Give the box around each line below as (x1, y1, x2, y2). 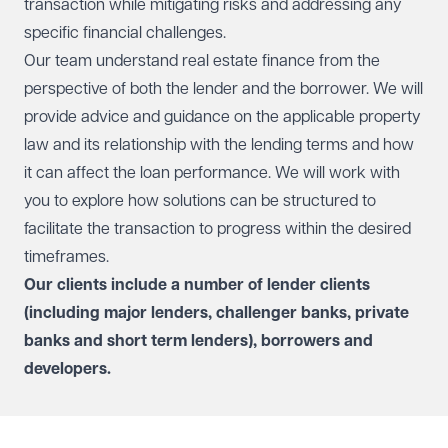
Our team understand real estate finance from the (24, 52, 380, 70)
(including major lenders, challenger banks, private (24, 304, 409, 322)
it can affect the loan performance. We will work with (24, 164, 400, 182)
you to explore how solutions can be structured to (24, 192, 376, 210)
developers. (24, 360, 111, 378)
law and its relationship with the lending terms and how (24, 136, 414, 154)
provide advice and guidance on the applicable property (24, 108, 421, 126)
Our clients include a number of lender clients (24, 276, 370, 294)
